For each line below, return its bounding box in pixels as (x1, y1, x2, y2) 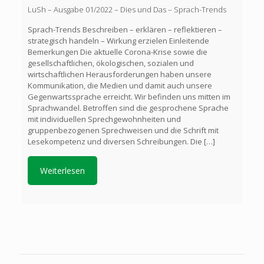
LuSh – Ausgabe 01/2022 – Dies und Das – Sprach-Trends (27, 4, 226, 15)
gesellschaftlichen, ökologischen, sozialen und (27, 58, 194, 69)
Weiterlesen (39, 165, 85, 177)
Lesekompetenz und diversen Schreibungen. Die (27, 136, 202, 147)
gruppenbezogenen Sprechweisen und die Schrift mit (27, 125, 219, 136)
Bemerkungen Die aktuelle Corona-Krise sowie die (27, 47, 207, 58)
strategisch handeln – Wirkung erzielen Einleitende (27, 35, 209, 47)
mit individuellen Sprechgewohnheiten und (27, 114, 181, 125)
